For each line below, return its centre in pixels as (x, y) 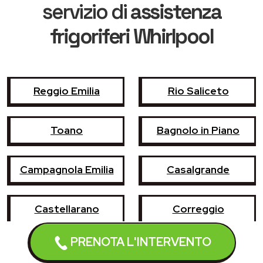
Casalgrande (198, 169)
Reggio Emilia (67, 90)
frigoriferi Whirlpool (131, 36)
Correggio (198, 208)
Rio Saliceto (198, 90)
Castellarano (67, 208)
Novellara (198, 248)
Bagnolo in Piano (198, 130)
